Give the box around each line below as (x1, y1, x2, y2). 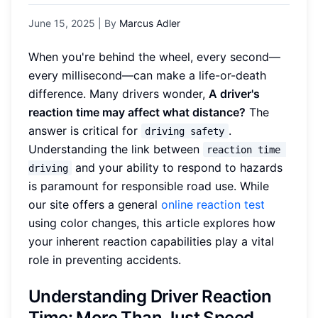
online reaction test (161, 197, 265, 212)
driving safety (145, 125, 225, 137)
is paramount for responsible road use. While (28, 178, 269, 193)
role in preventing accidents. (28, 252, 181, 267)
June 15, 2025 (28, 16, 95, 29)
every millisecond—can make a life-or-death (28, 67, 266, 82)
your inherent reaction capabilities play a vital (28, 234, 274, 248)
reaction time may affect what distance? (28, 104, 246, 119)
